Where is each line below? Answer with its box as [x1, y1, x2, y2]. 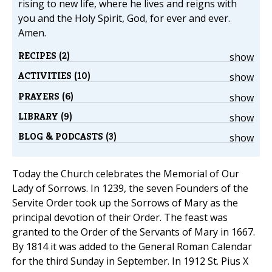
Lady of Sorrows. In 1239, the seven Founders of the [12, 182, 248, 195]
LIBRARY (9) [18, 109, 72, 123]
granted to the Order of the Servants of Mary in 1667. [12, 225, 255, 239]
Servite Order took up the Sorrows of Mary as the [12, 196, 238, 210]
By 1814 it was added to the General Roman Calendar [12, 240, 252, 254]
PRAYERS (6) [18, 89, 73, 103]
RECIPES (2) [18, 49, 70, 62]
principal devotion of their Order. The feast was [12, 211, 228, 225]
